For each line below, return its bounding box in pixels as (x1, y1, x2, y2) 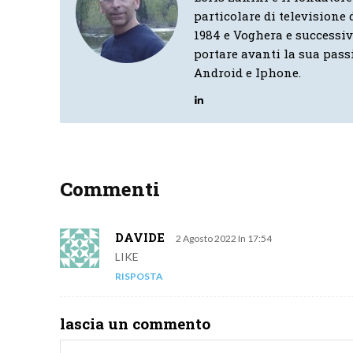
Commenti (60, 176, 160, 203)
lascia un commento (60, 314, 210, 334)
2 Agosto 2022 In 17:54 (176, 232, 272, 245)
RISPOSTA (115, 270, 163, 283)
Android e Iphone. (194, 65, 301, 81)
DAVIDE (115, 229, 165, 246)
